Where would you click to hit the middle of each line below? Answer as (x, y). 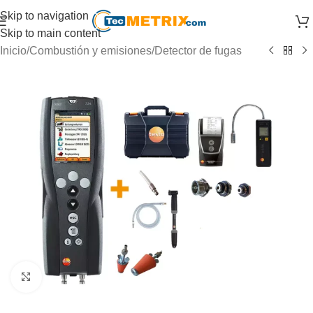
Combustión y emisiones (90, 51)
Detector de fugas (198, 51)
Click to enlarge (79, 277)
